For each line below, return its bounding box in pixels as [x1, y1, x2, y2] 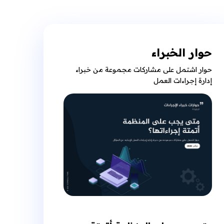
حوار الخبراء [151, 45, 212, 59]
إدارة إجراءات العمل [153, 76, 212, 85]
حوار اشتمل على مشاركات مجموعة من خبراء [75, 65, 212, 74]
